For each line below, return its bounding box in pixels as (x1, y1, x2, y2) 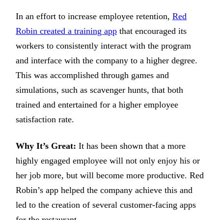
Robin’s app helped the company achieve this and (16, 185, 192, 195)
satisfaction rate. (16, 114, 74, 125)
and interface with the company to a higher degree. (16, 55, 197, 66)
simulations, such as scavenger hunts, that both (16, 85, 183, 95)
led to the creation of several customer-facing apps (16, 200, 196, 210)
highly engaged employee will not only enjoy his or (16, 156, 200, 166)
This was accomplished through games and (16, 70, 169, 81)
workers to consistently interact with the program (16, 41, 191, 51)
